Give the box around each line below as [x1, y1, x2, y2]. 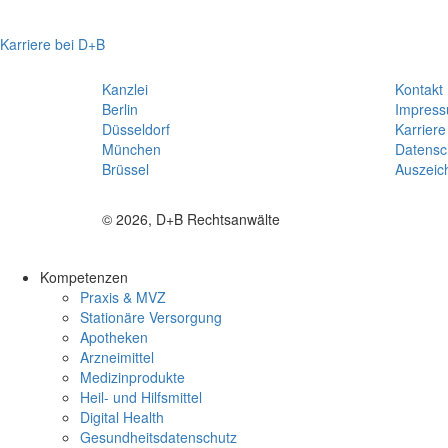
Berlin [102, 98, 138, 119]
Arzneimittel [80, 346, 154, 367]
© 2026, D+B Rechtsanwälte [102, 208, 280, 229]
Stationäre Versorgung [80, 306, 222, 327]
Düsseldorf [102, 118, 170, 139]
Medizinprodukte [80, 366, 185, 387]
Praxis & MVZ [80, 286, 166, 307]
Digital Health [80, 406, 164, 427]
